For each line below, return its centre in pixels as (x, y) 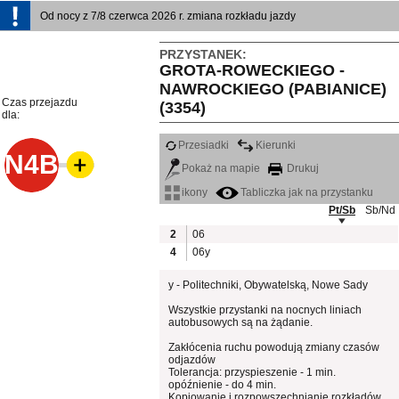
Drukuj (302, 169)
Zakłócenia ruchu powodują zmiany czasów (274, 347)
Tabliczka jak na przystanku (307, 192)
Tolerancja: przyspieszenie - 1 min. (252, 372)
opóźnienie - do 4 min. (223, 384)
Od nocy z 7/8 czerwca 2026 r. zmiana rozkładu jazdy (168, 16)
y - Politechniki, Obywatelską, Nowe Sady (269, 285)
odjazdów (192, 359)
